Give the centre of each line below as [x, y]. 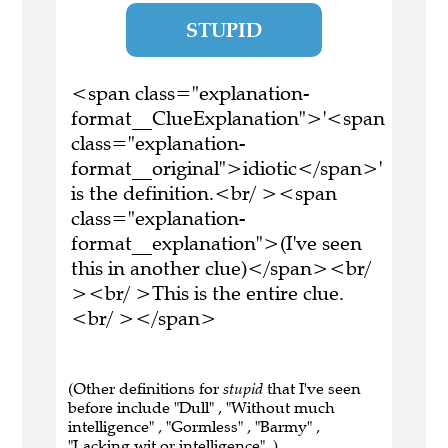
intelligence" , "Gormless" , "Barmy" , [194, 427]
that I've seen [312, 389]
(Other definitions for [145, 389]
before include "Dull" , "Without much [201, 408]
